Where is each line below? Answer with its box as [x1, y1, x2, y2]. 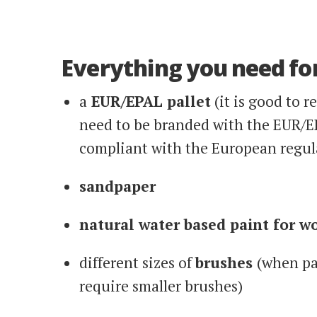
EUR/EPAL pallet [87, 91, 211, 111]
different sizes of [79, 252, 195, 272]
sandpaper [79, 175, 156, 196]
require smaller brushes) [79, 275, 243, 296]
